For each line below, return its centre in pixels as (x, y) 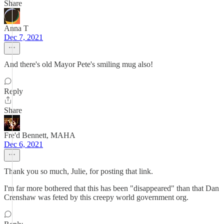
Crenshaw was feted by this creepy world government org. (96, 197)
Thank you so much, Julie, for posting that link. (78, 171)
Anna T (16, 28)
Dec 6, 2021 (23, 144)
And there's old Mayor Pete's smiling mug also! (78, 64)
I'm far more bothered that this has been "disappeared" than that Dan (111, 188)
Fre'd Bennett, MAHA (39, 135)
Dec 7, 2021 (23, 37)
